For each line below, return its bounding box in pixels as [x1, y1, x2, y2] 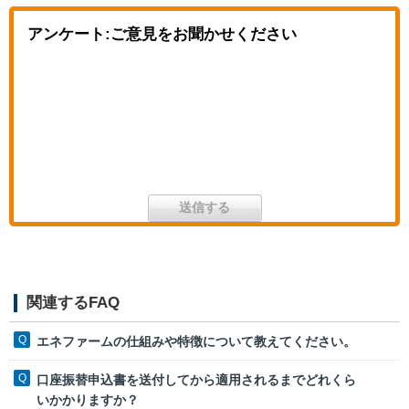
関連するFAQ [26, 293, 120, 311]
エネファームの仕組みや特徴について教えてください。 [37, 333, 356, 349]
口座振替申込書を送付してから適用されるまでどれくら [37, 372, 356, 388]
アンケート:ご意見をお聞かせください [27, 25, 297, 43]
